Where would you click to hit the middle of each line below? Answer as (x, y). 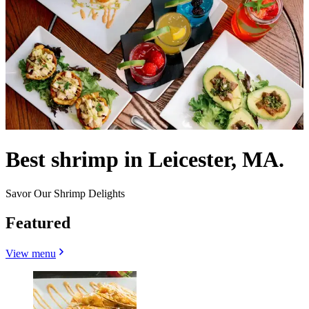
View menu (31, 253)
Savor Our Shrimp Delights (65, 193)
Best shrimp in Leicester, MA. (145, 160)
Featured (38, 222)
